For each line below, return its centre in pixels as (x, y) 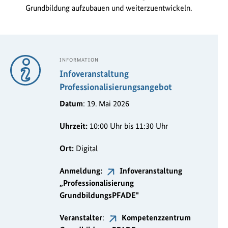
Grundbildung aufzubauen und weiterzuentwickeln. (109, 8)
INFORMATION (79, 60)
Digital (86, 149)
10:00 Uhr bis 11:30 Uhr (128, 126)
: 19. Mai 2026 (106, 104)
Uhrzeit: (74, 126)
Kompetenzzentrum (156, 218)
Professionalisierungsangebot (116, 87)
